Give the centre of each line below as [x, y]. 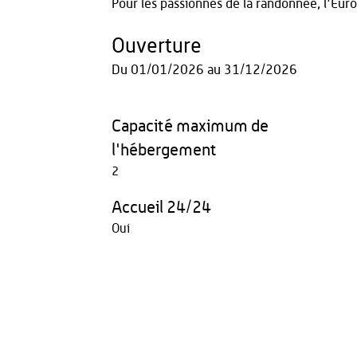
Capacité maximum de [190, 126]
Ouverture [156, 46]
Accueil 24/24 [161, 208]
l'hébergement [164, 150]
